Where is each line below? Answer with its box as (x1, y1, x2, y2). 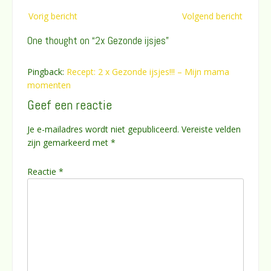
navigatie (27, 16, 62, 28)
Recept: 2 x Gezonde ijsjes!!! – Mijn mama (67, 65, 229, 77)
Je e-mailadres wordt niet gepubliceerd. (27, 123, 179, 135)
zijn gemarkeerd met (27, 137, 111, 149)
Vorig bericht (28, 10, 77, 22)
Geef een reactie (27, 96, 112, 113)
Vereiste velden (181, 123, 241, 135)
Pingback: (27, 65, 67, 77)
